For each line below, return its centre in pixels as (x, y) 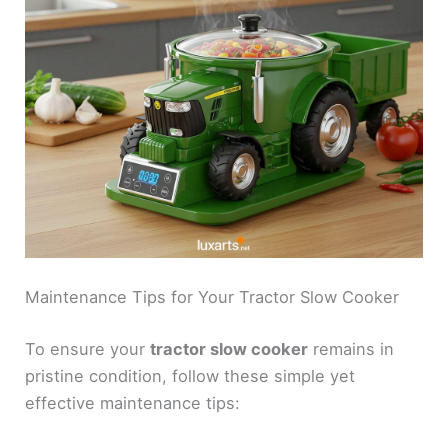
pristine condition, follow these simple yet (190, 375)
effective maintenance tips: (133, 402)
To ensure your (88, 348)
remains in (351, 348)
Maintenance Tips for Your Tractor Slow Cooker (212, 296)
